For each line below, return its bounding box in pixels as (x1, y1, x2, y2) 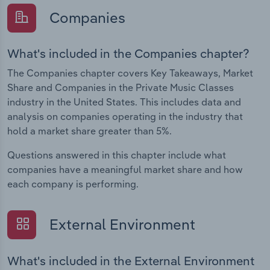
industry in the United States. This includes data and (7, 96, 241, 108)
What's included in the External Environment (7, 253, 254, 268)
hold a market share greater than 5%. (7, 125, 172, 137)
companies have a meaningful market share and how (7, 163, 243, 176)
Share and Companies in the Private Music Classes (7, 81, 234, 94)
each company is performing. (7, 178, 139, 190)
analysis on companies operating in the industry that (7, 110, 243, 123)
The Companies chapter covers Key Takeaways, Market (7, 67, 253, 80)
